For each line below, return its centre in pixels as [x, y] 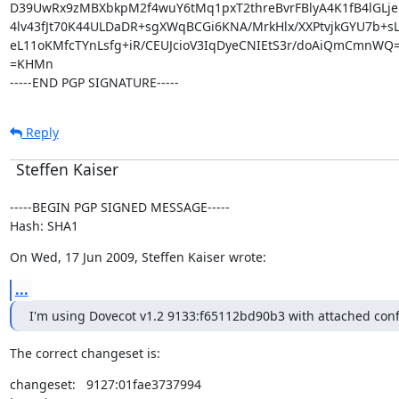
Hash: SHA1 [44, 226]
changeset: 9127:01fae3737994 [105, 384]
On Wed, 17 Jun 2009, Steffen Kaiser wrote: [138, 257]
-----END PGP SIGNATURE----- [94, 82]
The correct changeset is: [85, 353]
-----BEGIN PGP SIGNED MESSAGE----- [119, 207]
